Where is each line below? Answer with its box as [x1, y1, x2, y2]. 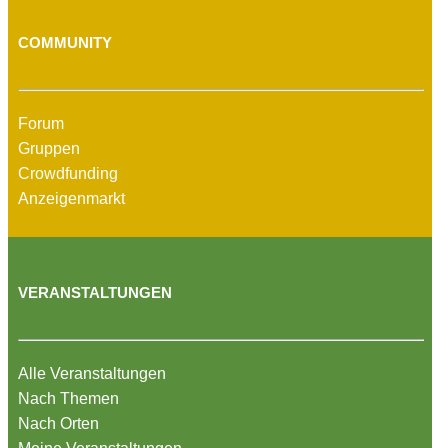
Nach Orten [18, 414, 99, 432]
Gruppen [18, 139, 80, 157]
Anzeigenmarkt [18, 189, 125, 207]
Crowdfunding [18, 164, 118, 182]
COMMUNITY [18, 34, 112, 52]
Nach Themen [18, 389, 119, 407]
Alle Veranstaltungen [18, 364, 166, 382]
